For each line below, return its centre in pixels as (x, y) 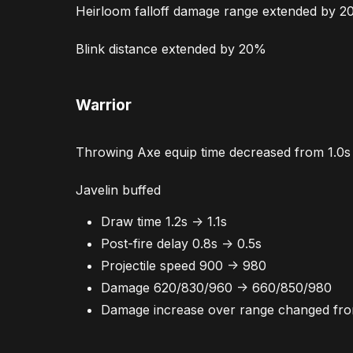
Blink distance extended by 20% (171, 48)
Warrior (104, 105)
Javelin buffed (118, 190)
